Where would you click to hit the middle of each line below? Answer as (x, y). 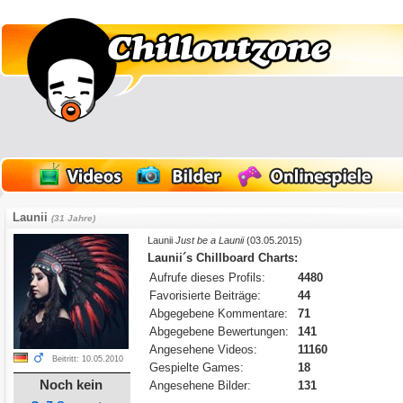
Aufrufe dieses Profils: (208, 278)
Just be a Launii (210, 240)
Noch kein (72, 385)
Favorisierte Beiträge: (206, 296)
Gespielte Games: (197, 367)
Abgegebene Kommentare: (219, 313)
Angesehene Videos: (204, 349)
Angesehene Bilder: (201, 385)
